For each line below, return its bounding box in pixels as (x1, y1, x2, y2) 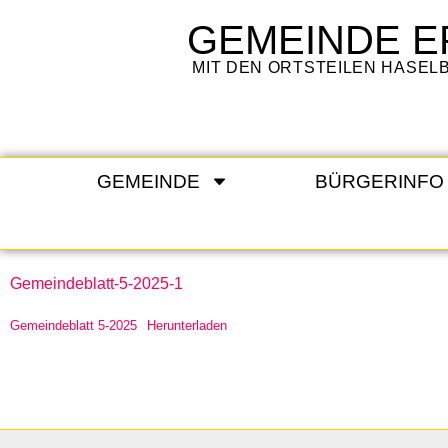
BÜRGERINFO (314, 170, 444, 192)
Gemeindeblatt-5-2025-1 (10, 275, 183, 293)
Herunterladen (146, 318, 227, 334)
